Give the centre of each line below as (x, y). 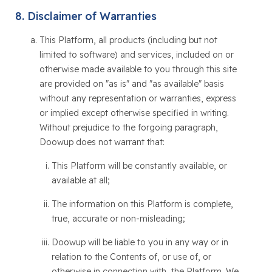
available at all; (80, 180)
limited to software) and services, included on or (136, 55)
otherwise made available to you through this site (138, 69)
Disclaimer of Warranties (92, 16)
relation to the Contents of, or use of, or (131, 257)
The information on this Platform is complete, (142, 204)
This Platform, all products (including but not (128, 40)
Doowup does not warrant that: (102, 142)
